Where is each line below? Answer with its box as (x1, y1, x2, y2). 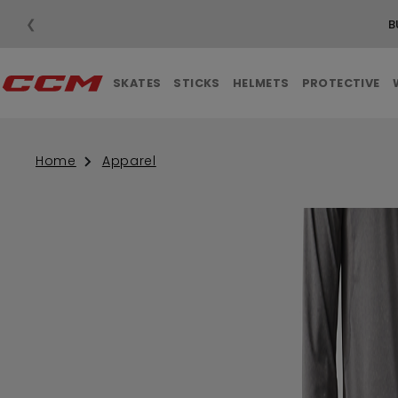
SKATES (113, 76, 162, 91)
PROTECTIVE (301, 76, 380, 91)
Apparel (101, 152, 156, 171)
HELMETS (232, 76, 290, 91)
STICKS (173, 76, 220, 91)
